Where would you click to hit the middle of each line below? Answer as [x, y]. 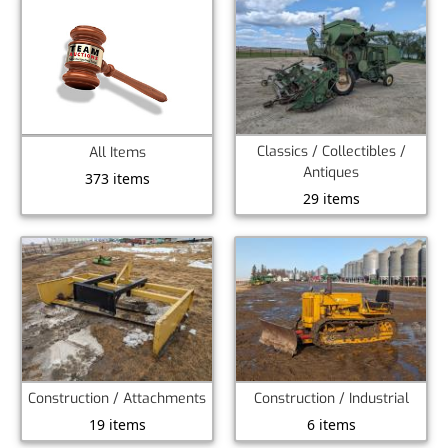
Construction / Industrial [331, 398]
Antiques [331, 173]
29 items [331, 199]
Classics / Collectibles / [331, 152]
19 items [117, 424]
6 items [331, 424]
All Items [117, 152]
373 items [117, 178]
